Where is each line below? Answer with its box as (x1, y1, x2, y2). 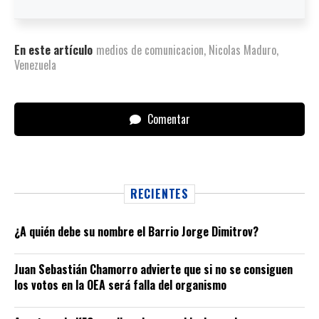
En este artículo (14, 41, 93, 59)
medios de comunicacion (96, 41, 204, 59)
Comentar (144, 110, 190, 128)
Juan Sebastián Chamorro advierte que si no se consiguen (14, 261, 293, 278)
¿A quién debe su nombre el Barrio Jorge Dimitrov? (14, 223, 258, 241)
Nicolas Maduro (209, 41, 276, 59)
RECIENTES (130, 185, 189, 203)
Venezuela (14, 56, 56, 74)
